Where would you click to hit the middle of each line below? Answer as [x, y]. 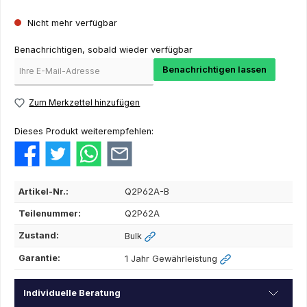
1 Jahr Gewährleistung [173, 259]
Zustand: [39, 236]
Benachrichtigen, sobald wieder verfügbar [103, 49]
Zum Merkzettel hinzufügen [85, 102]
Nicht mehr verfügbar [71, 23]
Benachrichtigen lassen [214, 69]
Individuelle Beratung [72, 293]
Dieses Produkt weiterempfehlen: [84, 131]
